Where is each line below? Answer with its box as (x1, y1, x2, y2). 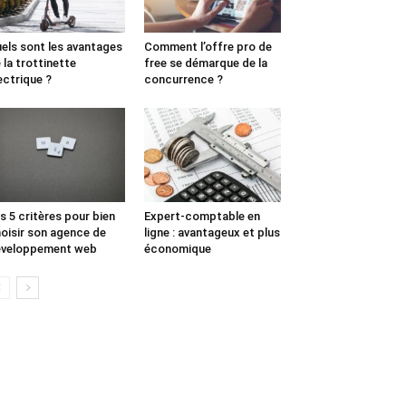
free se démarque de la (143, 56, 267, 71)
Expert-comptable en (143, 209, 260, 224)
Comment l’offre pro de (143, 40, 272, 54)
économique (143, 242, 211, 256)
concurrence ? (143, 72, 223, 87)
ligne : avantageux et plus (143, 226, 280, 240)
